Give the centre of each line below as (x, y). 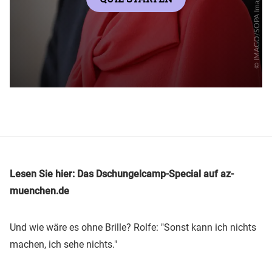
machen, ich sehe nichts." (63, 244)
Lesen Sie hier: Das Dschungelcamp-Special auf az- (122, 174)
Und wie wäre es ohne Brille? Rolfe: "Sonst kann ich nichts (133, 227)
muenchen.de (39, 191)
